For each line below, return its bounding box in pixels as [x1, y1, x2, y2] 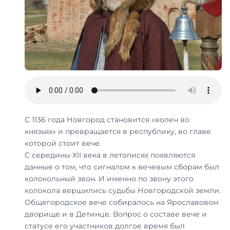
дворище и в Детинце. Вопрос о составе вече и [25, 209, 207, 219]
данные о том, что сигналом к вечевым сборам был [25, 162, 219, 172]
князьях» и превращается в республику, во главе [25, 127, 211, 137]
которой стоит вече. [25, 139, 101, 148]
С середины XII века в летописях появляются [25, 150, 195, 160]
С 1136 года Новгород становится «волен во [25, 115, 189, 125]
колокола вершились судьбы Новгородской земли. [25, 186, 221, 196]
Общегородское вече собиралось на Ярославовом [25, 198, 219, 207]
